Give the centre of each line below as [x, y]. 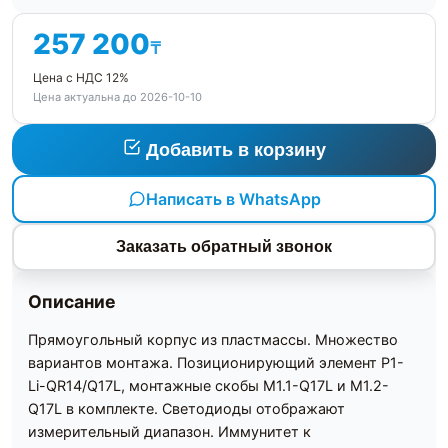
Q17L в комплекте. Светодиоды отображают [186, 409]
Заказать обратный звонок [224, 247]
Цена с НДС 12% [81, 78]
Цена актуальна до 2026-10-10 [117, 97]
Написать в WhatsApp [233, 198]
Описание [72, 302]
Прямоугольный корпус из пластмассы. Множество [213, 340]
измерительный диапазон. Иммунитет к [169, 432]
